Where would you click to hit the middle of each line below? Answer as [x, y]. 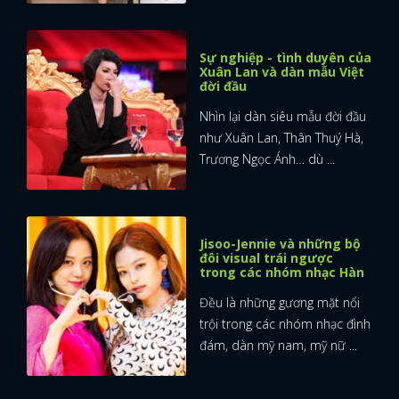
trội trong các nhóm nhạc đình [285, 323]
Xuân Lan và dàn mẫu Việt [282, 71]
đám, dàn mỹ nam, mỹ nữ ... [278, 345]
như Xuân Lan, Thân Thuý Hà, [281, 137]
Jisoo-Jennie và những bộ [280, 243]
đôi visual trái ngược [266, 257]
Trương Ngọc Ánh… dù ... [267, 159]
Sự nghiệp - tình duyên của [285, 57]
